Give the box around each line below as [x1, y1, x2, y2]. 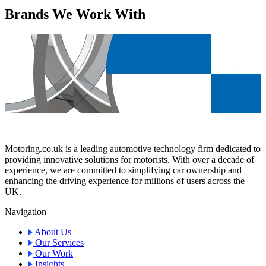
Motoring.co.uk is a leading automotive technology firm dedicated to [5, 143, 261, 154]
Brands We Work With [5, 7, 145, 23]
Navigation [5, 206, 46, 217]
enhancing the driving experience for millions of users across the [5, 175, 245, 186]
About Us [33, 226, 71, 237]
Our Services [33, 237, 84, 248]
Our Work [33, 248, 73, 258]
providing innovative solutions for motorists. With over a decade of [5, 154, 254, 164]
